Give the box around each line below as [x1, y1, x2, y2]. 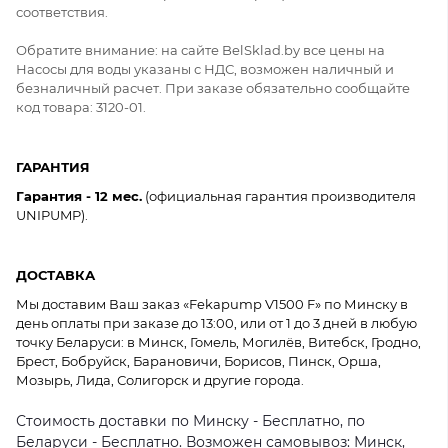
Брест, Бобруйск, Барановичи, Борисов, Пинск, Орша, [16, 353, 381, 369]
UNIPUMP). [16, 207, 88, 223]
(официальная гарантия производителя [142, 188, 416, 204]
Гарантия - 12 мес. [16, 188, 142, 204]
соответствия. [16, 4, 108, 20]
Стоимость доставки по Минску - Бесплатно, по [16, 412, 365, 430]
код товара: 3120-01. [16, 99, 146, 115]
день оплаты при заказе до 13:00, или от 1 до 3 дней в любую [16, 315, 417, 331]
